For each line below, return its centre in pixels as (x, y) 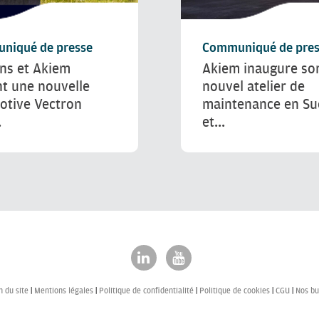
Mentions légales (64, 291)
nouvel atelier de (253, 86)
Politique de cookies (235, 291)
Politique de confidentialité (146, 291)
